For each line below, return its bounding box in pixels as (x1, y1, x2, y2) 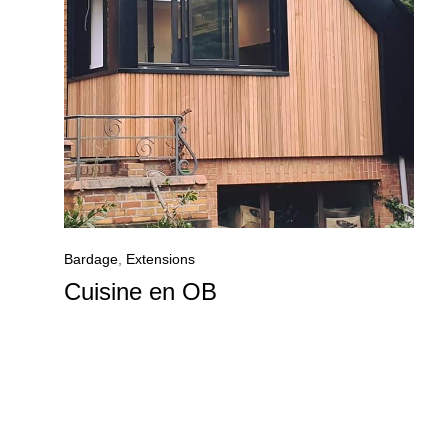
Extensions (126, 251, 195, 268)
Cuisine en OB (64, 278, 217, 306)
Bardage (64, 251, 118, 268)
